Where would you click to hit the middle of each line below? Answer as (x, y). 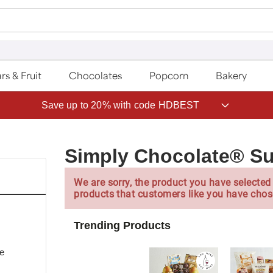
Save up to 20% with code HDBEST (120, 105)
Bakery (232, 76)
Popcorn (169, 76)
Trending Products (122, 225)
